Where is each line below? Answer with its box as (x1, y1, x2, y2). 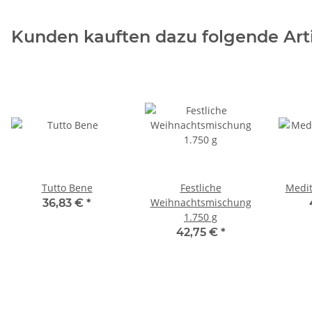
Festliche (180, 181, 221, 194)
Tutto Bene (41, 181, 93, 194)
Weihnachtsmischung (150, 196, 251, 209)
